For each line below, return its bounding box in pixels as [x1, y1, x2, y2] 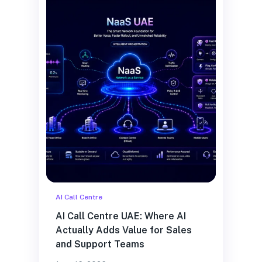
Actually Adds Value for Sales [55, 225, 192, 236]
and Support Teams [55, 239, 144, 250]
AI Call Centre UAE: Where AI [55, 211, 186, 222]
